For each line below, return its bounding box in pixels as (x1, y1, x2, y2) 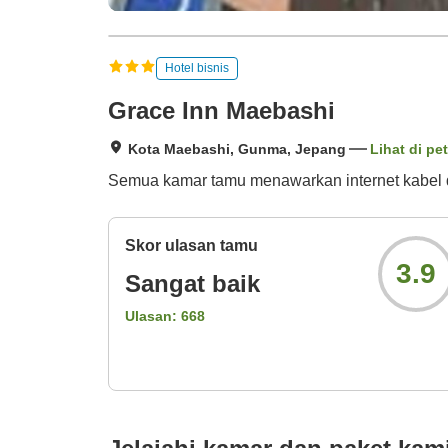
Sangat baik (125, 270, 260, 298)
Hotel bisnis (165, 60, 229, 75)
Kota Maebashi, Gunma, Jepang (128, 141, 346, 158)
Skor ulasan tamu (125, 237, 258, 255)
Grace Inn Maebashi (108, 97, 335, 125)
